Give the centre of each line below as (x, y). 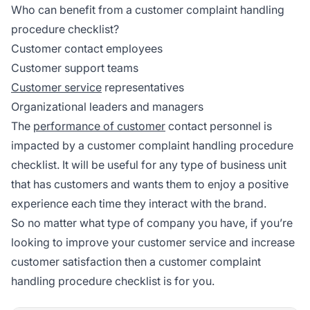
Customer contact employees (87, 48)
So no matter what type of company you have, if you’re (152, 222)
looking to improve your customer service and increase (153, 242)
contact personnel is (219, 126)
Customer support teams (75, 67)
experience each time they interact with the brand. (139, 203)
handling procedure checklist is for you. (113, 281)
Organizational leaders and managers (107, 106)
